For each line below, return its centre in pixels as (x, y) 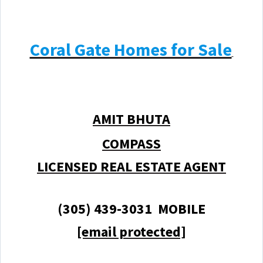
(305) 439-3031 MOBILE (131, 208)
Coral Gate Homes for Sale (131, 49)
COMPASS (131, 143)
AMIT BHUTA (131, 119)
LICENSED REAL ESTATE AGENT (131, 166)
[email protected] (131, 231)
